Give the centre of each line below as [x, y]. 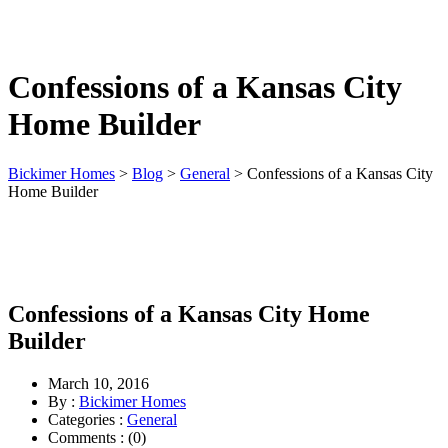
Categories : [87, 419]
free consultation [224, 39]
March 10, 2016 [98, 383]
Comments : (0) [97, 437]
